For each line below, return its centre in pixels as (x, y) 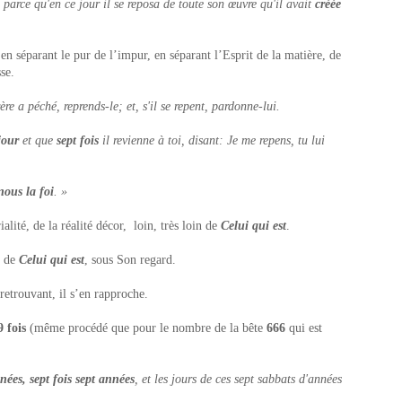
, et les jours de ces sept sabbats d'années (238, 379)
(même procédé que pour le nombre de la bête (148, 328)
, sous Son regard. (130, 260)
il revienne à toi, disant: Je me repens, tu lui (212, 140)
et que (38, 140)
